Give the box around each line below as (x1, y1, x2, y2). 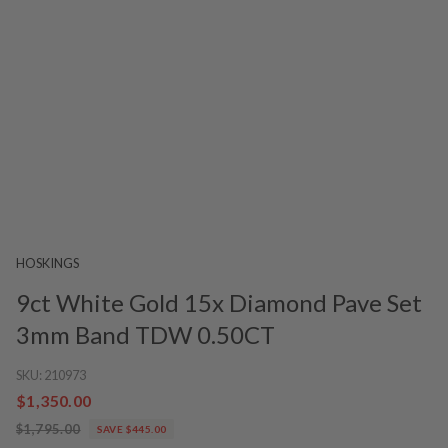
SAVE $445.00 (96, 422, 167, 435)
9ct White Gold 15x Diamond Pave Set (16, 287, 422, 317)
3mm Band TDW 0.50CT (16, 319, 275, 349)
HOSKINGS (16, 254, 79, 271)
